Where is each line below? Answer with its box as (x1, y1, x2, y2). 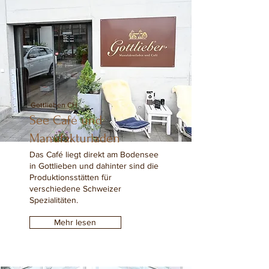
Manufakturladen (29, 131, 120, 145)
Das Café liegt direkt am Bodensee (29, 150, 159, 159)
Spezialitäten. (29, 195, 78, 205)
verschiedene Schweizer (29, 184, 121, 193)
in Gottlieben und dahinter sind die (29, 161, 159, 171)
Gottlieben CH (30, 101, 77, 109)
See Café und (29, 113, 102, 127)
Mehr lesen (54, 217, 96, 227)
